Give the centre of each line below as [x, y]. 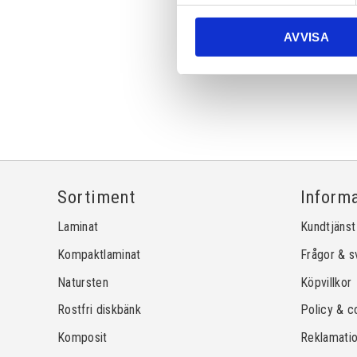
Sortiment [97, 196]
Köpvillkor [326, 282]
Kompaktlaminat [99, 255]
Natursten [83, 282]
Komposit [82, 337]
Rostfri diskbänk [100, 310]
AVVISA [306, 37]
